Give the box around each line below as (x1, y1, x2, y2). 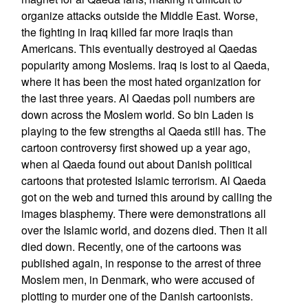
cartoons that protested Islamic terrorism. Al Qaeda (21, 173, 266, 188)
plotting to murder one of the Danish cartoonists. (21, 288, 253, 304)
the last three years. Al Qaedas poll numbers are (21, 90, 255, 106)
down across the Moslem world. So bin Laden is (21, 107, 254, 122)
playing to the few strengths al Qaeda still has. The (21, 123, 266, 139)
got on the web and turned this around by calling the (21, 189, 272, 205)
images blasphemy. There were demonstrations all (21, 206, 266, 221)
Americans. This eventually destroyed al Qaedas (21, 41, 257, 56)
